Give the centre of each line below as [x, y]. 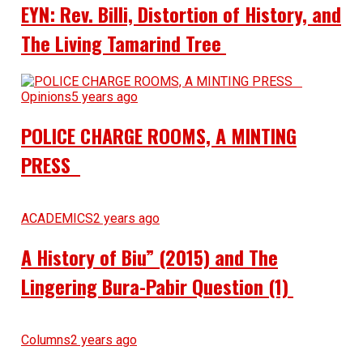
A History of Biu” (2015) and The [149, 256]
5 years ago [104, 96]
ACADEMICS [57, 218]
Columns [45, 340]
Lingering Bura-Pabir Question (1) [157, 286]
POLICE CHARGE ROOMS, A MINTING [158, 135]
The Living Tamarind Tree [123, 43]
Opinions [46, 96]
